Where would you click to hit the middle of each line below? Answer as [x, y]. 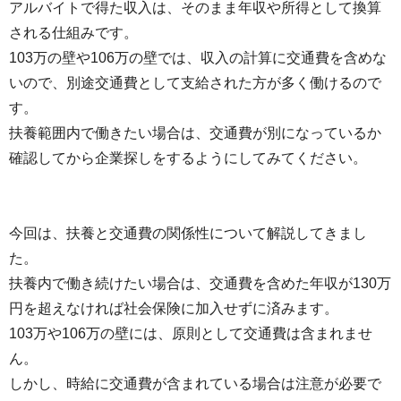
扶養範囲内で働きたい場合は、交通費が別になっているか [195, 133]
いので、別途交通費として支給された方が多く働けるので [195, 83]
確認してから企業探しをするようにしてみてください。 [188, 158]
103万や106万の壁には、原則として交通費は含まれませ [191, 334]
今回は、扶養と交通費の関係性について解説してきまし [188, 234]
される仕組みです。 [73, 33]
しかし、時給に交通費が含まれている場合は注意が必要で [195, 384]
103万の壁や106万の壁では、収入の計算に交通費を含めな [198, 58]
